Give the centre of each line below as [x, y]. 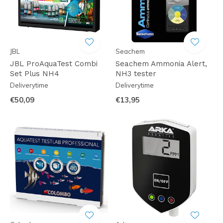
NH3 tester [136, 74]
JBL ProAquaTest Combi [54, 64]
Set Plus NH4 [35, 74]
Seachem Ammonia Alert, [161, 64]
